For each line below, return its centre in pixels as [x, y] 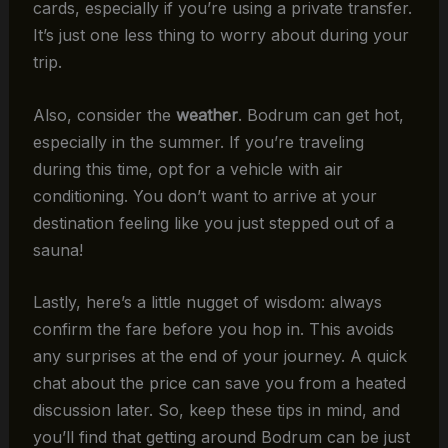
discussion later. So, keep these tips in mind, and [216, 410]
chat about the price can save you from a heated [219, 383]
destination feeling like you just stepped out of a [213, 222]
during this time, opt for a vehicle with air [187, 168]
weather [206, 114]
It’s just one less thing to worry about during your [220, 34]
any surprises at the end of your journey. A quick [219, 356]
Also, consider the [104, 114]
